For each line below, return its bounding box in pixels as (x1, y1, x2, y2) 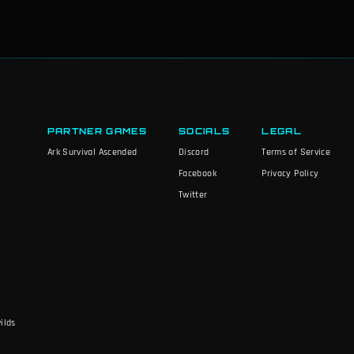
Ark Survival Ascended (47, 145, 137, 158)
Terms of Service (262, 145, 331, 158)
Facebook (179, 167, 217, 179)
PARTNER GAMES (47, 125, 148, 137)
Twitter (179, 188, 208, 201)
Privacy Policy (262, 167, 319, 179)
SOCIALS (179, 125, 231, 137)
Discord (179, 145, 209, 158)
